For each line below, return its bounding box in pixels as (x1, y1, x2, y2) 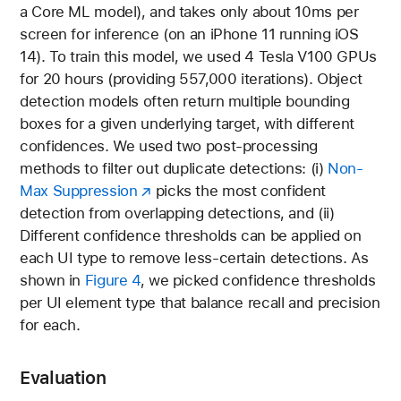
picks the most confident (151, 181, 326, 200)
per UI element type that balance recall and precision (20, 293, 380, 311)
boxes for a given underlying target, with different (20, 114, 354, 132)
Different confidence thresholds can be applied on (20, 226, 362, 244)
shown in (20, 270, 85, 289)
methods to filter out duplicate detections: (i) (20, 158, 328, 177)
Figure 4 (84, 270, 141, 289)
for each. (20, 315, 81, 334)
